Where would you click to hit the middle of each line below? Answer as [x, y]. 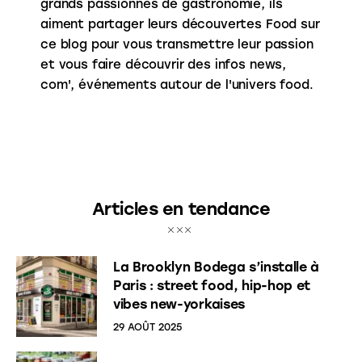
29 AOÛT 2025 [147, 328]
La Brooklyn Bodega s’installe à [217, 267]
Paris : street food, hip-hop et [212, 286]
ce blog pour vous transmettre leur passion [177, 44]
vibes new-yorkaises [179, 305]
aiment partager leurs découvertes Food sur [180, 24]
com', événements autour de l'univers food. [177, 84]
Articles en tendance [181, 208]
